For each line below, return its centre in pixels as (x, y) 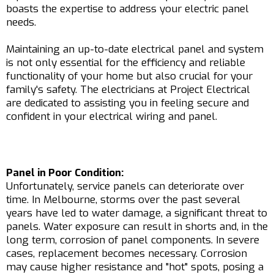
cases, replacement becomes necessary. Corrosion (127, 254)
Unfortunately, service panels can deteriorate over (125, 186)
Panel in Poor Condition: (65, 173)
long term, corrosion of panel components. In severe (133, 240)
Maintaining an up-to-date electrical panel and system (135, 49)
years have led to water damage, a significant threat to (137, 213)
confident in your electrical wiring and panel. (112, 117)
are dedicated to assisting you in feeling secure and (128, 103)
